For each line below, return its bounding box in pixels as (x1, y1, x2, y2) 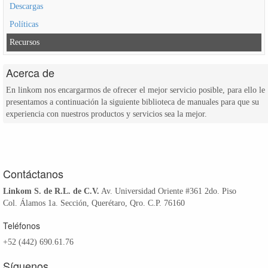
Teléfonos (3, 219, 40, 232)
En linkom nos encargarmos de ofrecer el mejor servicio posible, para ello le (6, 85, 265, 95)
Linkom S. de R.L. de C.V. (3, 186, 99, 196)
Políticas (10, 19, 38, 29)
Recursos (10, 37, 39, 47)
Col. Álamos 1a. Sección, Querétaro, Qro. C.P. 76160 (3, 198, 185, 208)
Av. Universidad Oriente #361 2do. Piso (99, 186, 236, 196)
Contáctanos (3, 165, 63, 181)
